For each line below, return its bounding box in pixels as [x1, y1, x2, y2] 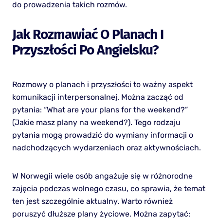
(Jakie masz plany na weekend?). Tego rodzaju [12, 117, 181, 127]
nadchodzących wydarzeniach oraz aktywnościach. [12, 143, 201, 152]
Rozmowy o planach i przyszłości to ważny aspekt [12, 79, 193, 89]
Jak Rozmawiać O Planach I [12, 26, 163, 42]
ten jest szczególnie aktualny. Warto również [12, 196, 173, 206]
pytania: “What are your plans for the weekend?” [12, 105, 188, 114]
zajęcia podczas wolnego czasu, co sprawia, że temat [12, 183, 205, 193]
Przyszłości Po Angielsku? [12, 41, 158, 58]
